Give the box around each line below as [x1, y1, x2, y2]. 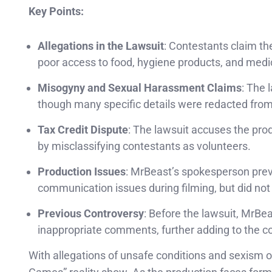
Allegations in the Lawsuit [38, 39, 164, 52]
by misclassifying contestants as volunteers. [38, 139, 251, 152]
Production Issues [38, 165, 126, 178]
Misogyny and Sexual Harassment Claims [38, 81, 242, 94]
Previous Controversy [38, 206, 144, 220]
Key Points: [29, 4, 84, 18]
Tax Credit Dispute [38, 123, 128, 136]
